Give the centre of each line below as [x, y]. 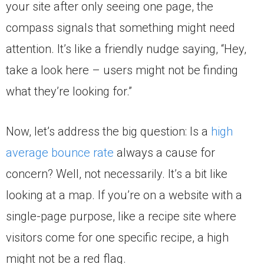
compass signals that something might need [121, 28]
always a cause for [164, 153]
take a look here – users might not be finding [122, 70]
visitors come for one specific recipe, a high [117, 238]
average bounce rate [60, 153]
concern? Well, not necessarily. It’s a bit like [117, 174]
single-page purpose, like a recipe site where [121, 217]
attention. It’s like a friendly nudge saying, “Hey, [126, 49]
